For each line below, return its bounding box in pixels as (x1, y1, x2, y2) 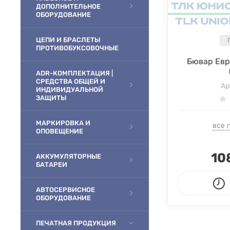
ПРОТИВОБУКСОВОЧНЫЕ (36, 44, 119, 52)
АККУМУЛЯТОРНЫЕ (36, 152, 101, 160)
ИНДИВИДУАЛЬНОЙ (36, 86, 103, 93)
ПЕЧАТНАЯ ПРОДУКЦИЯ (36, 219, 116, 227)
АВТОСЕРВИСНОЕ (36, 186, 95, 194)
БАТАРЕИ (36, 161, 67, 168)
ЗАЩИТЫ (36, 94, 66, 102)
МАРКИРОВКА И (36, 119, 90, 127)
